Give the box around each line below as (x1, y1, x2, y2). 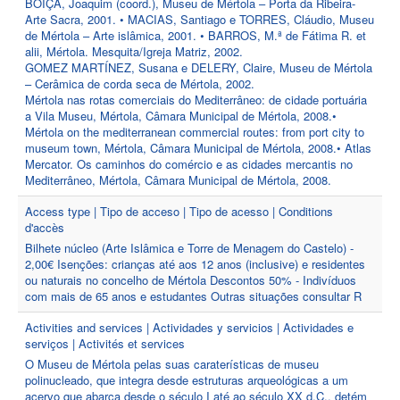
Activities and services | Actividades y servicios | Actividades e (25, 319, 354, 336)
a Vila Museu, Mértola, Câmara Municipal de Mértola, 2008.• (25, 107, 337, 124)
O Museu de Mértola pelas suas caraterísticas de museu (25, 355, 319, 372)
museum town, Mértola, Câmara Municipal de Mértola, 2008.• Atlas (25, 139, 371, 156)
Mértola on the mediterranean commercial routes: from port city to (25, 123, 364, 140)
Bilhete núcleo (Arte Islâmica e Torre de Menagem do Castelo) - (25, 239, 354, 256)
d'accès (25, 219, 64, 236)
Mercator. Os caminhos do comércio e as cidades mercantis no (25, 155, 353, 172)
